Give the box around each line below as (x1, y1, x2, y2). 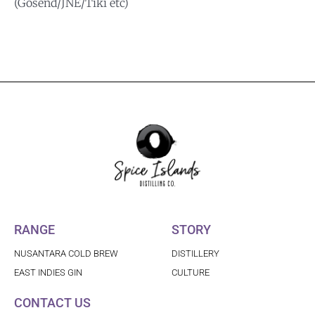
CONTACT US (14, 295, 91, 311)
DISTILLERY (172, 248, 219, 259)
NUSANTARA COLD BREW (14, 248, 118, 259)
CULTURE (172, 267, 210, 278)
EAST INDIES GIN (14, 267, 82, 278)
